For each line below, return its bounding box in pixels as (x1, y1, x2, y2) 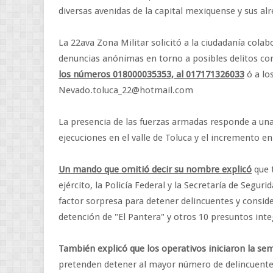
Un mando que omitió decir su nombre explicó (58, 164, 252, 175)
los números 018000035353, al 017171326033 (58, 69, 244, 80)
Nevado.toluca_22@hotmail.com (58, 85, 193, 96)
